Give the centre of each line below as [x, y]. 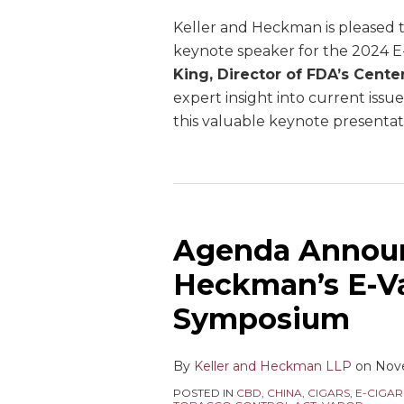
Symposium [262, 319]
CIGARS [329, 393]
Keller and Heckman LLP [273, 366]
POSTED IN [205, 393]
